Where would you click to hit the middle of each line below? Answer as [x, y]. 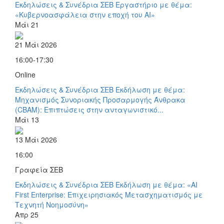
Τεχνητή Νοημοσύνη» [52, 205]
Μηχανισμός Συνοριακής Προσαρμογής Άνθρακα [100, 100]
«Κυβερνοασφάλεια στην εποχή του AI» [85, 14]
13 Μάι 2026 [36, 140]
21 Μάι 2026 [36, 45]
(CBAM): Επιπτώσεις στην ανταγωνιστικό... [89, 110]
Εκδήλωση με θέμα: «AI [156, 185]
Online [25, 75]
